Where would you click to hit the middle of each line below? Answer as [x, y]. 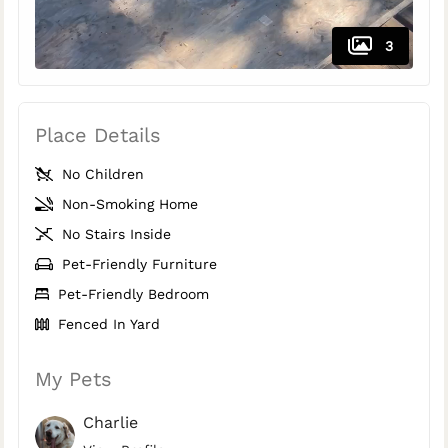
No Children [100, 174]
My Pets [73, 379]
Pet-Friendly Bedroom [131, 294]
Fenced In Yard [107, 324]
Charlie [110, 423]
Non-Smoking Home [127, 204]
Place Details [98, 135]
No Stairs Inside [113, 234]
